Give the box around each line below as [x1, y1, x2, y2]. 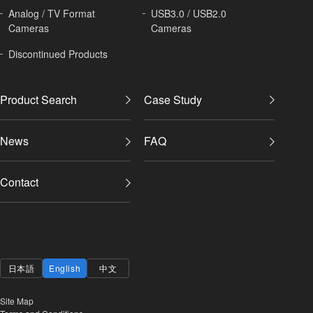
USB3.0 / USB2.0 [151, 6, 227, 21]
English [49, 262, 81, 275]
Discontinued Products [8, 47, 108, 61]
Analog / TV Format [8, 6, 95, 21]
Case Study [143, 91, 202, 108]
